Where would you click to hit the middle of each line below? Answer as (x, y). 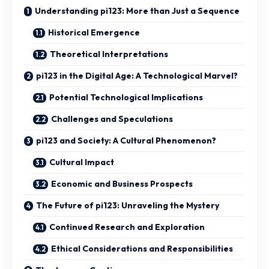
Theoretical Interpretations (109, 54)
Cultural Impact (82, 162)
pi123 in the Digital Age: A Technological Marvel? (137, 76)
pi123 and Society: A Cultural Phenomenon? (126, 141)
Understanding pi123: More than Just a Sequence (137, 11)
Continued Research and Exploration (127, 227)
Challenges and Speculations (112, 119)
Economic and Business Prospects (122, 184)
